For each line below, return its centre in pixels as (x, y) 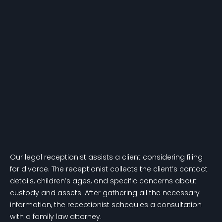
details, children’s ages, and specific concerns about (103, 181)
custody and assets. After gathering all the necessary (105, 193)
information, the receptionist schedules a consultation (106, 205)
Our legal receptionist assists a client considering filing (106, 157)
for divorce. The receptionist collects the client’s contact (109, 169)
